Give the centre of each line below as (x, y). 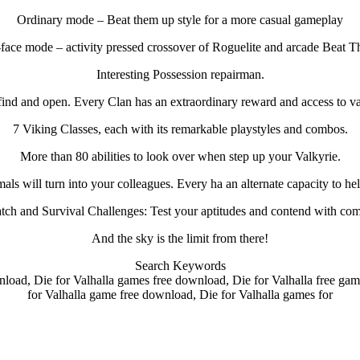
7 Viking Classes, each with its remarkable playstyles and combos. (180, 129)
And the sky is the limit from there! (180, 238)
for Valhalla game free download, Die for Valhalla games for (180, 294)
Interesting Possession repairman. (180, 74)
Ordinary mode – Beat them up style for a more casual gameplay (180, 19)
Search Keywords (180, 265)
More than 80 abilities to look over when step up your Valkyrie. (180, 156)
